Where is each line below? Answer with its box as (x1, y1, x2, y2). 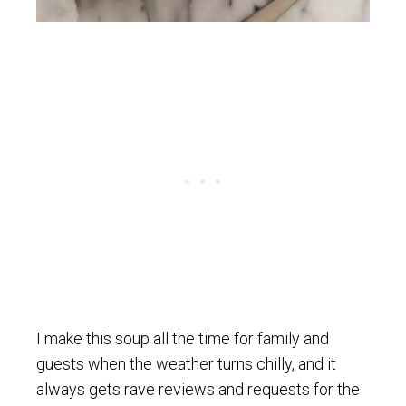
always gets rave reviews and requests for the (36, 380, 360, 400)
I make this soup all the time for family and (36, 329, 329, 349)
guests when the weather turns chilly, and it (36, 354, 336, 374)
